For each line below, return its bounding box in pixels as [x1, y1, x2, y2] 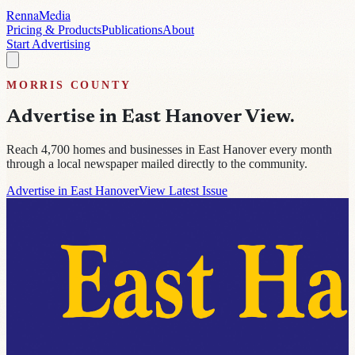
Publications [101, 23, 162, 36]
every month [266, 142, 332, 156]
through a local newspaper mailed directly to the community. [6, 156, 307, 170]
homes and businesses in [70, 142, 195, 156]
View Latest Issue [139, 183, 227, 197]
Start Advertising [6, 37, 90, 51]
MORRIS [6, 79, 65, 91]
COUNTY [64, 79, 132, 91]
